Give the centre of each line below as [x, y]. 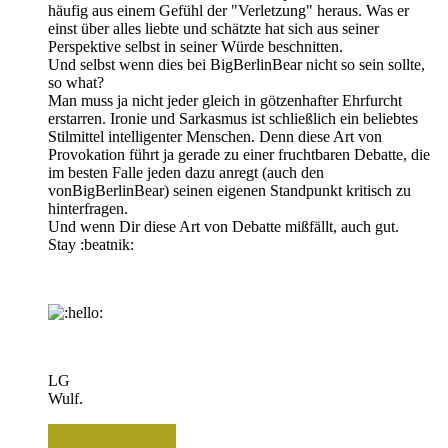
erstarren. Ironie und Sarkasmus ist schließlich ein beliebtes [233, 119]
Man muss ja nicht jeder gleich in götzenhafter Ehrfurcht [225, 101]
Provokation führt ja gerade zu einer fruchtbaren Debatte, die [239, 155]
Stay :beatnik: [91, 245]
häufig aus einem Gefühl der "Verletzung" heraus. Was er [228, 11]
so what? [76, 83]
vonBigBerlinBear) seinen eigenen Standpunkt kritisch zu [229, 191]
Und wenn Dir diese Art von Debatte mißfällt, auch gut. [223, 227]
